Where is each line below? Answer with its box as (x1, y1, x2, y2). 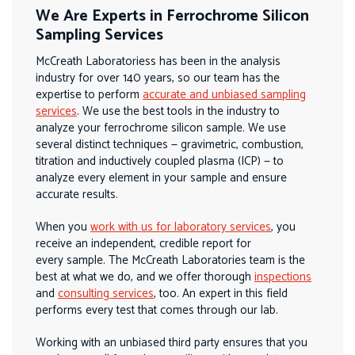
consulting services (58, 284, 154, 303)
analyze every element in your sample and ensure (36, 168, 287, 188)
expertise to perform (36, 85, 143, 105)
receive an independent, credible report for (36, 234, 251, 254)
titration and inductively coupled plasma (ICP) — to (36, 151, 284, 171)
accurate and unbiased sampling (143, 85, 306, 105)
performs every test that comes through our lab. (36, 300, 278, 320)
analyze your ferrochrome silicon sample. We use (36, 118, 286, 138)
